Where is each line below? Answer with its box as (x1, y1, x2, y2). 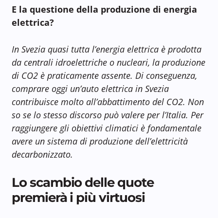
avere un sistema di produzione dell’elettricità (12, 135, 188, 147)
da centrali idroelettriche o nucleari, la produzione (12, 56, 205, 68)
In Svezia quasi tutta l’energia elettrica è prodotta (12, 43, 201, 55)
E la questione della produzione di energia (12, 3, 197, 15)
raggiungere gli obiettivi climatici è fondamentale (12, 122, 201, 134)
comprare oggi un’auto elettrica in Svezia (12, 82, 169, 94)
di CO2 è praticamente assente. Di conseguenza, (12, 69, 197, 81)
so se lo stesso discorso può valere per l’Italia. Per (12, 109, 203, 121)
